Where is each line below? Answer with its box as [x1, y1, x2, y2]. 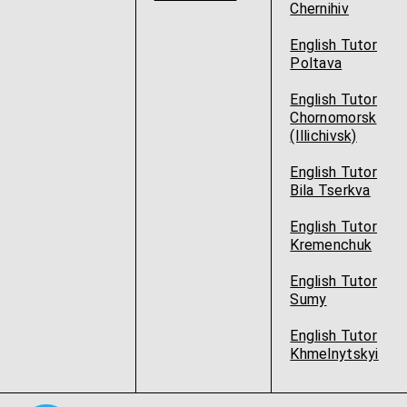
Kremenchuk [290, 236, 372, 253]
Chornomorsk [290, 109, 377, 126]
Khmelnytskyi [290, 345, 379, 362]
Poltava [290, 55, 342, 72]
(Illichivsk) [290, 127, 357, 144]
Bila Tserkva [290, 182, 371, 199]
